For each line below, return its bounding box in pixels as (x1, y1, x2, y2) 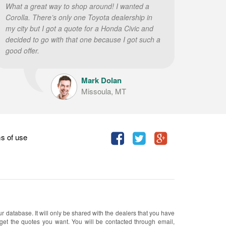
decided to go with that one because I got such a (6, 34, 160, 44)
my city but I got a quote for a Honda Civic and (6, 23, 153, 33)
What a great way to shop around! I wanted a (6, 1, 149, 11)
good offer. (6, 45, 39, 55)
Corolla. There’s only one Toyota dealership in (6, 12, 152, 22)
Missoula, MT (81, 86, 126, 96)
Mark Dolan (81, 75, 122, 86)
